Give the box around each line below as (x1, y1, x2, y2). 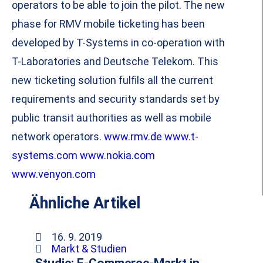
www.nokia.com (80, 149, 155, 162)
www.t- (164, 130, 198, 143)
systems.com (12, 149, 77, 162)
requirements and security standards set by (12, 93, 220, 106)
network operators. (12, 130, 104, 143)
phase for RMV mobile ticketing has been (12, 18, 205, 31)
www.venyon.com (12, 168, 96, 181)
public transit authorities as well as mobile (12, 112, 211, 124)
